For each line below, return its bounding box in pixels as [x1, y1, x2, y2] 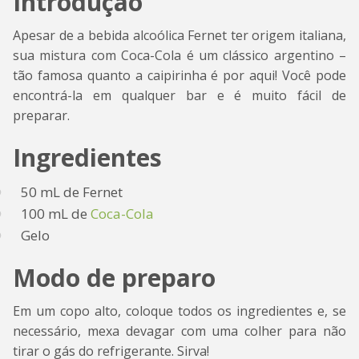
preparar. [13, 107, 70, 125]
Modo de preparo [13, 261, 216, 295]
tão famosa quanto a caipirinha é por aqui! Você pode [13, 67, 346, 85]
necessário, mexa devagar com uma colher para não [13, 322, 346, 341]
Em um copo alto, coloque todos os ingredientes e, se [13, 302, 346, 321]
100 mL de [21, 204, 91, 224]
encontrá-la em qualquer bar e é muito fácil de [13, 87, 346, 105]
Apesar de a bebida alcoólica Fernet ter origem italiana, [13, 26, 346, 45]
